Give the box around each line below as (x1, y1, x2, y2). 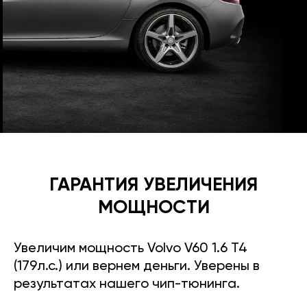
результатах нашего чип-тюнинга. (14, 277, 240, 291)
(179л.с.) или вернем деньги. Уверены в (14, 259, 260, 273)
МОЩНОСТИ (97, 198, 210, 217)
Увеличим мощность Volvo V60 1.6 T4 (14, 241, 247, 256)
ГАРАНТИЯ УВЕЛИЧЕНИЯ (49, 175, 258, 195)
